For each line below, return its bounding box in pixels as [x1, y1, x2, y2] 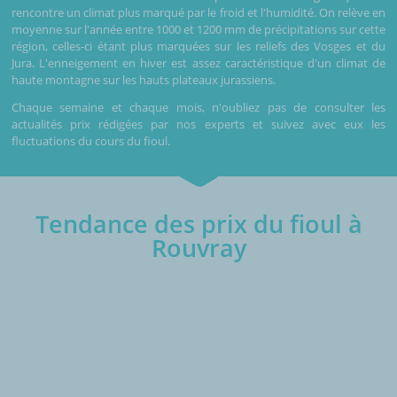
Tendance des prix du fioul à [35, 206, 362, 240]
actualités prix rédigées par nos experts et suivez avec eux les [12, 115, 385, 132]
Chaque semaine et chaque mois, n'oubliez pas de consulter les [12, 98, 385, 115]
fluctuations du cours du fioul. [12, 132, 170, 149]
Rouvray [151, 230, 246, 264]
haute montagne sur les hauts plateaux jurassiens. [12, 71, 276, 88]
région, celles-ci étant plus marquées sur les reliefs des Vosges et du [12, 37, 385, 54]
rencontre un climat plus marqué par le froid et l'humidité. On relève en [12, 4, 385, 20]
